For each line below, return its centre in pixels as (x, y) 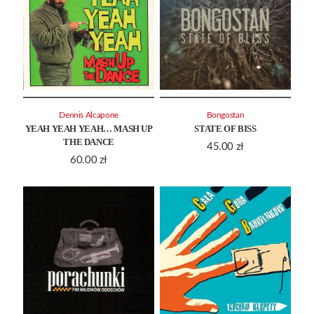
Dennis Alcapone (89, 115)
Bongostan (225, 115)
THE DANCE (89, 142)
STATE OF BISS (225, 128)
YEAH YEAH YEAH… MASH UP (89, 128)
